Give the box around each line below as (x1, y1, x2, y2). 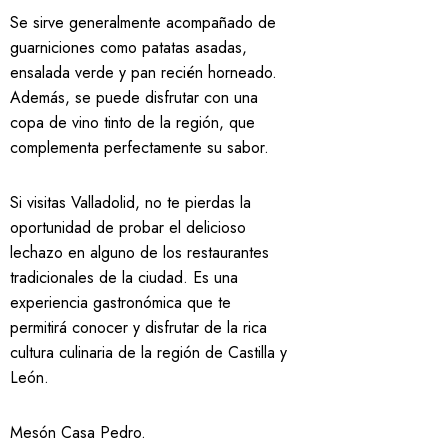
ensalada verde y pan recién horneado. (10, 61, 277, 84)
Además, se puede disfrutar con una (10, 86, 258, 109)
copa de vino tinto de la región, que (10, 111, 255, 134)
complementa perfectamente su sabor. (10, 136, 269, 159)
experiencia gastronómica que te (10, 291, 231, 314)
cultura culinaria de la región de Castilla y (10, 341, 287, 364)
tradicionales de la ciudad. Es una (10, 266, 238, 289)
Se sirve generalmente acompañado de (10, 11, 276, 34)
